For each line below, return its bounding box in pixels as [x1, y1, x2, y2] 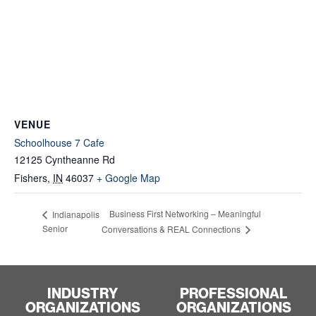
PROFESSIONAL [180, 285, 287, 303]
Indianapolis [50, 207, 99, 220]
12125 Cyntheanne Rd [14, 152, 115, 166]
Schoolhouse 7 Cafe [14, 135, 104, 150]
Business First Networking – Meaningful [109, 207, 262, 220]
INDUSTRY [47, 285, 118, 303]
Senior [42, 222, 68, 235]
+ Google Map [97, 170, 160, 185]
